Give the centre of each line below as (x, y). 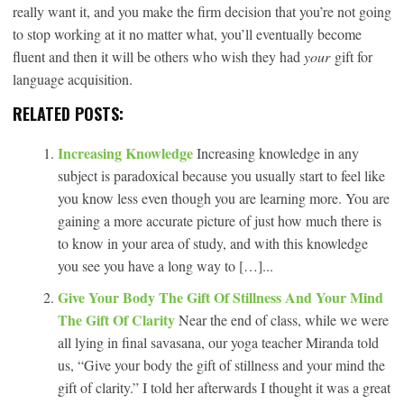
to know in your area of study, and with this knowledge (213, 243)
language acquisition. (73, 78)
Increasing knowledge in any (278, 152)
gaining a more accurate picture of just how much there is (220, 220)
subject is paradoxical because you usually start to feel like (221, 175)
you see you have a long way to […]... (165, 265)
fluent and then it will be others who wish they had (158, 56)
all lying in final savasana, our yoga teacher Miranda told (218, 342)
